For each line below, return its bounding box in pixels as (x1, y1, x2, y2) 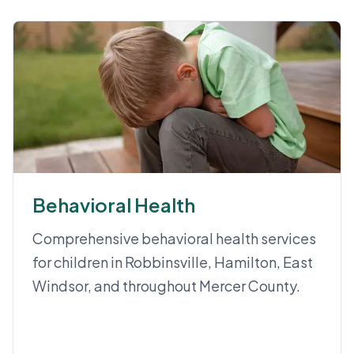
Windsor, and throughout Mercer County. (32, 277, 300, 295)
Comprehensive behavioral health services (32, 229, 316, 247)
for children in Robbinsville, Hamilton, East (32, 253, 313, 271)
